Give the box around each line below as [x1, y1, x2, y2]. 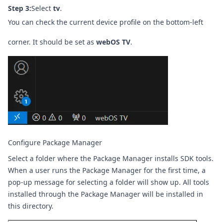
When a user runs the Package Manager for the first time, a [8, 165, 206, 175]
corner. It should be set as [8, 37, 96, 47]
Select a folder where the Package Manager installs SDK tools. [8, 153, 214, 163]
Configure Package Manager [8, 137, 102, 147]
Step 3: [8, 3, 31, 13]
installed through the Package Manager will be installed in [8, 189, 203, 199]
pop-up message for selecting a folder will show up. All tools [8, 177, 209, 187]
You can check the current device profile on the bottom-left [8, 17, 203, 27]
